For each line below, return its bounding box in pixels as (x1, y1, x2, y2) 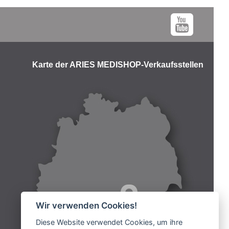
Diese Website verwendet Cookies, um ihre (35, 218, 182, 227)
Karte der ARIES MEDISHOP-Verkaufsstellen (32, 60, 203, 69)
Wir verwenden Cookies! (35, 200, 137, 211)
